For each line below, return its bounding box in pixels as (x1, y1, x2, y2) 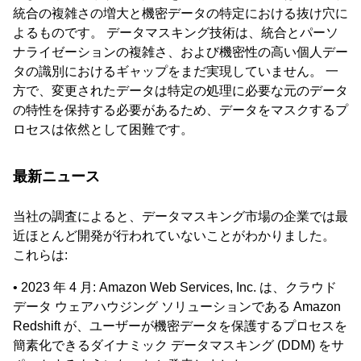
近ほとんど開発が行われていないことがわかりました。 (13, 229, 335, 243)
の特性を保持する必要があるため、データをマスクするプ (13, 103, 348, 118)
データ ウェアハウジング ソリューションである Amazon (13, 300, 341, 314)
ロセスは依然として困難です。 (13, 122, 193, 137)
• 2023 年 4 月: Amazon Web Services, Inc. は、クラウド (13, 280, 337, 295)
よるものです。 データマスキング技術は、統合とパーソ (13, 26, 338, 40)
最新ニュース (13, 168, 100, 185)
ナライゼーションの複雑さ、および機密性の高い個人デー (13, 45, 348, 60)
